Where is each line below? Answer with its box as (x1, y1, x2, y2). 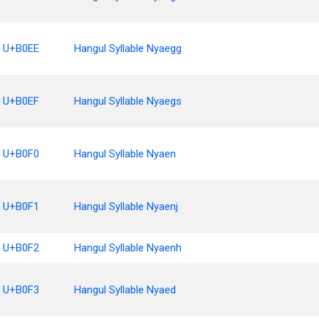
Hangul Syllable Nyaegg (74, 42, 182, 55)
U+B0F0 (3, 147, 39, 160)
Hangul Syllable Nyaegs (74, 95, 182, 108)
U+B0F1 (3, 200, 39, 213)
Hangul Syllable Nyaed (74, 283, 176, 296)
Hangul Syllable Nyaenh (74, 241, 182, 254)
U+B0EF (3, 95, 39, 108)
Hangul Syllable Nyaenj (74, 200, 178, 213)
